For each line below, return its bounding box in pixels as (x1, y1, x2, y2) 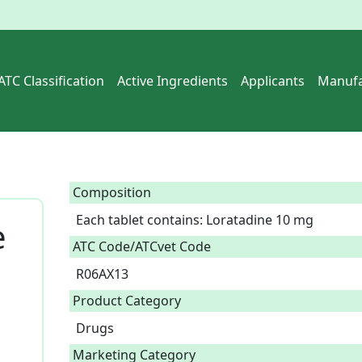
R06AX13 (76, 265, 135, 283)
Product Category (73, 292, 181, 309)
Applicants (241, 72, 305, 90)
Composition (73, 183, 151, 201)
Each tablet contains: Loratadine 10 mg (76, 211, 320, 229)
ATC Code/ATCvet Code (73, 238, 211, 255)
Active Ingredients (117, 72, 228, 90)
